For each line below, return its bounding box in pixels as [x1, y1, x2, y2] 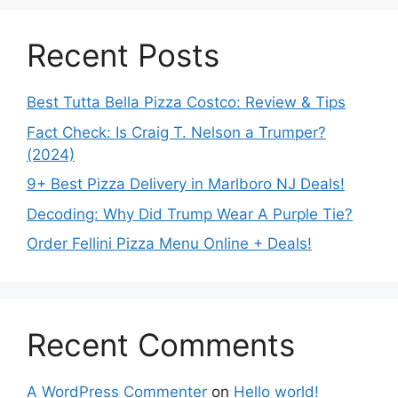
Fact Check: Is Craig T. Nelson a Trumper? [27, 123, 326, 141]
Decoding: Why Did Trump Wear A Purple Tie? [27, 204, 353, 223]
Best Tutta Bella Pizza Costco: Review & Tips [27, 93, 346, 111]
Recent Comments [27, 326, 295, 363]
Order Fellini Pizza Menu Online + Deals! [27, 235, 312, 252]
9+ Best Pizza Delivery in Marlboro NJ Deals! [27, 175, 345, 193]
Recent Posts [27, 36, 219, 74]
